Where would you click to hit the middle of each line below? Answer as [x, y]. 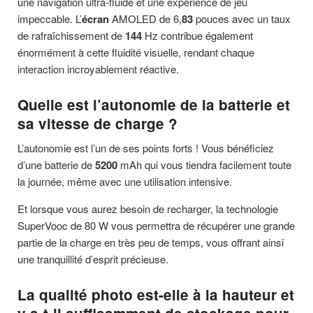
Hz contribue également [197, 35]
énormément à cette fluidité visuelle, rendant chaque [136, 52]
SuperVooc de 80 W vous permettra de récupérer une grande [156, 226]
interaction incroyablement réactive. [98, 68]
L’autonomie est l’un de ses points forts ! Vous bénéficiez [146, 148]
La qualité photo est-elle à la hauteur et [156, 295]
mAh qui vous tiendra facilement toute [204, 165]
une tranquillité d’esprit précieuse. [93, 259]
